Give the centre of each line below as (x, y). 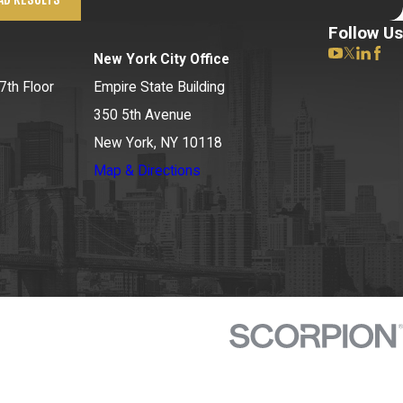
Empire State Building (159, 88)
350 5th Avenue (143, 116)
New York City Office (161, 60)
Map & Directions (147, 171)
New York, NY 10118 (158, 143)
